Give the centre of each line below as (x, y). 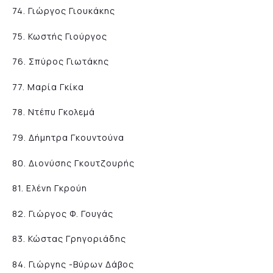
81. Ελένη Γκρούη (50, 188)
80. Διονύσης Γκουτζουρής (73, 163)
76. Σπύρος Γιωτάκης (61, 62)
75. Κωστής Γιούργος (60, 36)
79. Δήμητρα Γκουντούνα (68, 137)
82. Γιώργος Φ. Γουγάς (63, 213)
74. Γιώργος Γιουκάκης (64, 10)
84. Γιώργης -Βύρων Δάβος (73, 264)
